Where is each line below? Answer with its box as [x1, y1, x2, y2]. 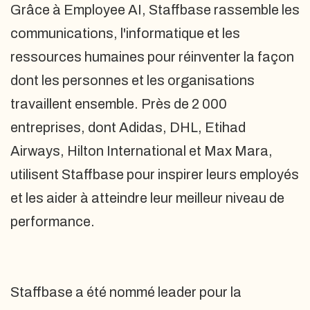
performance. [10, 214, 95, 229]
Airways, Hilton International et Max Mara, [10, 143, 273, 158]
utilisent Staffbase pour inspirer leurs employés [10, 167, 299, 182]
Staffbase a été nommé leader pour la [10, 284, 241, 300]
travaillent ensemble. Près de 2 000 [10, 96, 227, 111]
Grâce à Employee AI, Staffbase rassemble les [10, 2, 300, 17]
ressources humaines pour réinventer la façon [10, 49, 294, 64]
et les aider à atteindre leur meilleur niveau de [10, 190, 284, 206]
